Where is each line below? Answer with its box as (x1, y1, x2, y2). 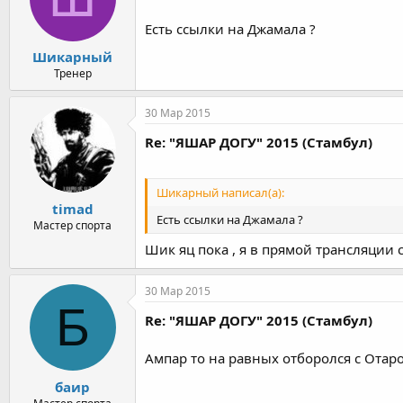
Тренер (53, 66, 92, 81)
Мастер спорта (33, 217, 112, 233)
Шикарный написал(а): (157, 184, 284, 201)
